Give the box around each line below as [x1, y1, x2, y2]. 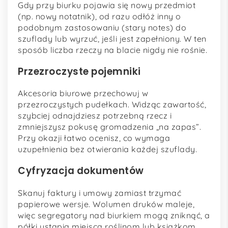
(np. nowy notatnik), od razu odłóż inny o [18, 11, 181, 21]
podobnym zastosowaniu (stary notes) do [18, 22, 186, 33]
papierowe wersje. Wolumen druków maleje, [18, 198, 194, 209]
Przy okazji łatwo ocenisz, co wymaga [18, 133, 170, 144]
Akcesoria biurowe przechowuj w [18, 88, 148, 99]
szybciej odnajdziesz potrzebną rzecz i [18, 110, 172, 121]
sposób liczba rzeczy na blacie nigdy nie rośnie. [18, 44, 207, 55]
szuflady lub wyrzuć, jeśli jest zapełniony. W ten [18, 33, 207, 44]
